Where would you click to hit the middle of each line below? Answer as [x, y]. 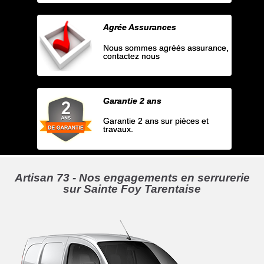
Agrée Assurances [140, 27]
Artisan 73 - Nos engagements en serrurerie [132, 177]
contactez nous [132, 56]
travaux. [118, 129]
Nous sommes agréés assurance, [166, 47]
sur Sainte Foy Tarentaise [132, 189]
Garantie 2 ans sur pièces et [156, 121]
